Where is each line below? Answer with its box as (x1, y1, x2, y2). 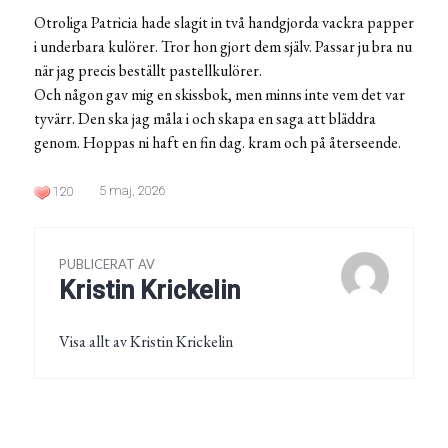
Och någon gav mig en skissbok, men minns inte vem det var (34, 84, 405, 106)
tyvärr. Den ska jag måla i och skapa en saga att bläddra (34, 108, 376, 130)
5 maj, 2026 (99, 183, 166, 199)
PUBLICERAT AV (59, 256, 155, 273)
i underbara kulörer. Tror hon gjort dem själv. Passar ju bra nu (34, 36, 412, 58)
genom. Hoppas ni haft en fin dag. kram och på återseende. (34, 132, 401, 154)
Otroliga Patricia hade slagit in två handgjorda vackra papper (34, 12, 414, 34)
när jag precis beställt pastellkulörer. (34, 60, 262, 82)
